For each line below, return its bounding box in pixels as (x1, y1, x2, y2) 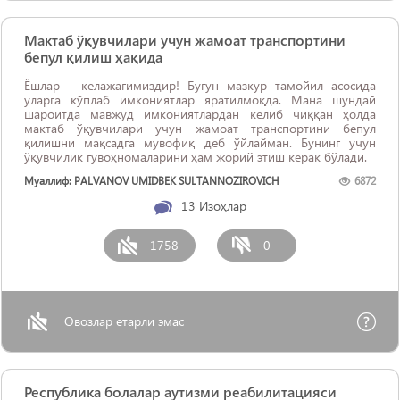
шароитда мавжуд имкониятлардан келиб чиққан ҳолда (24, 105, 376, 122)
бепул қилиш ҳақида (24, 47, 162, 66)
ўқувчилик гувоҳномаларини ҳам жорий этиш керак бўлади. (24, 148, 367, 165)
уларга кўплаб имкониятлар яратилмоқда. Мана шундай (24, 91, 376, 108)
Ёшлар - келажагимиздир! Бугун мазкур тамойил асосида (24, 77, 376, 94)
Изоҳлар (198, 197, 246, 214)
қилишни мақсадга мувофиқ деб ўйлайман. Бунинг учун (24, 134, 376, 151)
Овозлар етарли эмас (64, 312, 184, 329)
